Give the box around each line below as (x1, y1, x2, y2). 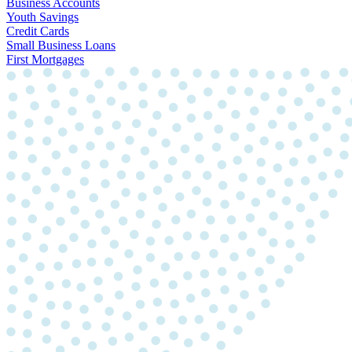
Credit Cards (6, 24, 69, 38)
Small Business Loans (6, 38, 115, 53)
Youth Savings (6, 10, 79, 24)
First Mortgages (6, 53, 84, 67)
